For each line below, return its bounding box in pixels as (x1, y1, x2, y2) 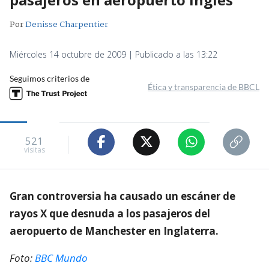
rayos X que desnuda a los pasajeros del (10, 206, 210, 220)
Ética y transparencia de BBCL (148, 81, 259, 92)
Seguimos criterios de (10, 73, 89, 83)
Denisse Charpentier (25, 17, 108, 31)
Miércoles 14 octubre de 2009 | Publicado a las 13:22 (10, 48, 217, 60)
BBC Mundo (35, 250, 88, 265)
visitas (23, 145, 45, 156)
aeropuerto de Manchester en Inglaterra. (10, 223, 219, 238)
